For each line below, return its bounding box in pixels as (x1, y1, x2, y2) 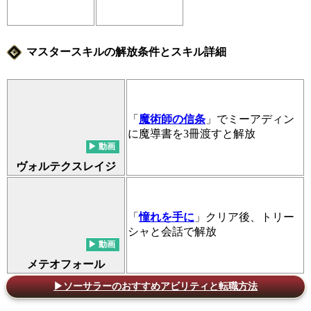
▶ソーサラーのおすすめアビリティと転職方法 (53, 281, 258, 292)
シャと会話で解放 (128, 226, 217, 238)
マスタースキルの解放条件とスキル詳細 (26, 45, 226, 58)
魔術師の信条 (139, 113, 205, 126)
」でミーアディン (205, 113, 294, 126)
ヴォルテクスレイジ (16, 160, 116, 173)
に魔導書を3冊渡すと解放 (128, 128, 255, 140)
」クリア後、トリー (194, 211, 294, 224)
